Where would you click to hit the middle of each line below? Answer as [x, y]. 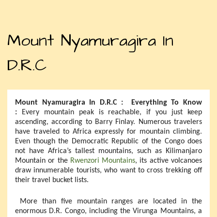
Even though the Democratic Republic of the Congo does [108, 141]
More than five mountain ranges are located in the [108, 201]
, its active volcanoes [169, 161]
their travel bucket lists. [52, 180]
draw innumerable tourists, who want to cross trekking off [108, 170]
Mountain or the [43, 161]
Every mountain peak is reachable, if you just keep [112, 112]
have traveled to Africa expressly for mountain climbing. [108, 132]
